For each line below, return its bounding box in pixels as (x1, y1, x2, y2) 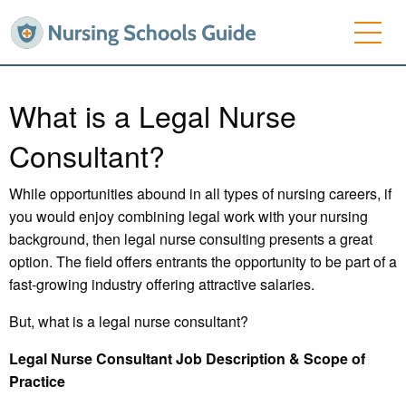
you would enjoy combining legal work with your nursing (9, 206, 368, 227)
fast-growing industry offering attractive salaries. (9, 274, 314, 295)
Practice (9, 371, 65, 392)
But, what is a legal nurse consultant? (9, 311, 248, 333)
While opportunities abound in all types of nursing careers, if (9, 183, 391, 205)
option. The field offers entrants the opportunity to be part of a (9, 251, 397, 273)
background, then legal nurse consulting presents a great (9, 228, 372, 250)
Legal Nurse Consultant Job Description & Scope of (9, 348, 365, 370)
